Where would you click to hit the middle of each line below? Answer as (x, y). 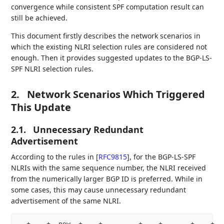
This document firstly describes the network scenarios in (106, 36)
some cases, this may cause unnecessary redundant (99, 190)
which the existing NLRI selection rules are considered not (109, 47)
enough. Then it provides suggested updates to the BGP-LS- (112, 58)
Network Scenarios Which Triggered (116, 94)
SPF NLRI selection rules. (52, 69)
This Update (41, 107)
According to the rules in (54, 157)
